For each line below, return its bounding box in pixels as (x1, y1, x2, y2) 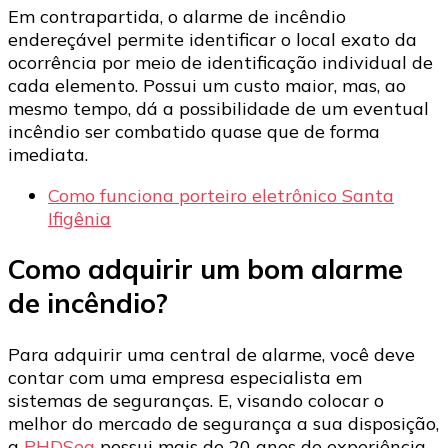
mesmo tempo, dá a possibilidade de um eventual (8, 96, 429, 120)
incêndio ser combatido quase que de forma (8, 119, 380, 143)
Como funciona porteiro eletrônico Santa (48, 183, 394, 207)
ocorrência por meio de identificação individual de (8, 50, 433, 74)
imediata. (8, 142, 88, 166)
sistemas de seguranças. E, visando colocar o (8, 388, 384, 412)
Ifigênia (48, 206, 111, 230)
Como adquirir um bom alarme (8, 252, 403, 287)
